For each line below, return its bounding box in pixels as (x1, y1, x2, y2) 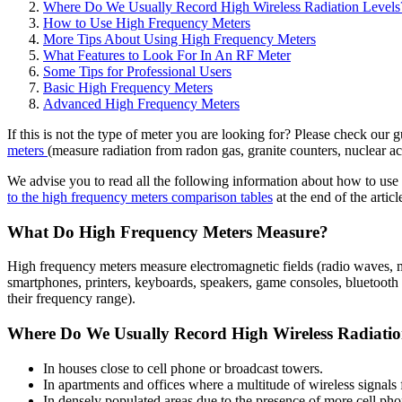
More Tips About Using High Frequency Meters (43, 31, 316, 47)
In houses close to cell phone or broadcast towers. (43, 360, 323, 376)
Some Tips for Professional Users (43, 63, 232, 79)
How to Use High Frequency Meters (43, 14, 250, 31)
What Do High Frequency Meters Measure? (7, 222, 328, 241)
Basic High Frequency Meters (43, 79, 213, 95)
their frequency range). (7, 291, 135, 307)
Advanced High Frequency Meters (43, 95, 240, 111)
